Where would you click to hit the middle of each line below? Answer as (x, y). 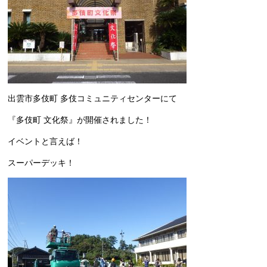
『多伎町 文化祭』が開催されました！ (80, 120)
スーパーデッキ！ (41, 163)
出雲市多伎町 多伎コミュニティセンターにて (93, 98)
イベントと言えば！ (46, 141)
